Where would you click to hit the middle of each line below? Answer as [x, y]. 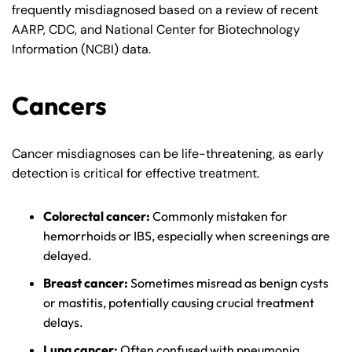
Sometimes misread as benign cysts [229, 283]
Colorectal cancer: [98, 216]
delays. [63, 323]
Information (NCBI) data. [81, 49]
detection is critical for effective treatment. [137, 174]
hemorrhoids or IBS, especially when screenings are [187, 236]
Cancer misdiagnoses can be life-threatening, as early [168, 154]
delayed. [68, 256]
